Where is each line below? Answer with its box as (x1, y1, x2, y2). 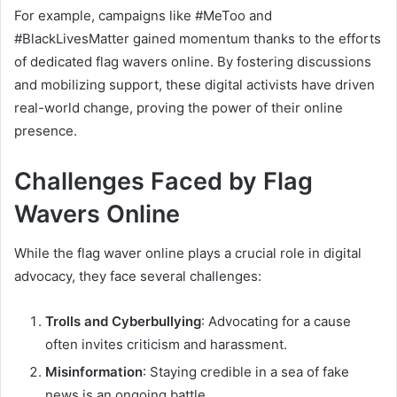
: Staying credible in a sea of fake (143, 363, 349, 381)
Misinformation (45, 363, 143, 381)
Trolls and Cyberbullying (45, 313, 201, 331)
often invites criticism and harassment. (45, 336, 287, 354)
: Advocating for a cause (201, 313, 351, 331)
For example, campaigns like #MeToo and (14, 6, 272, 24)
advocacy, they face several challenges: (14, 268, 261, 285)
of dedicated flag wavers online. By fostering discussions (14, 52, 371, 70)
